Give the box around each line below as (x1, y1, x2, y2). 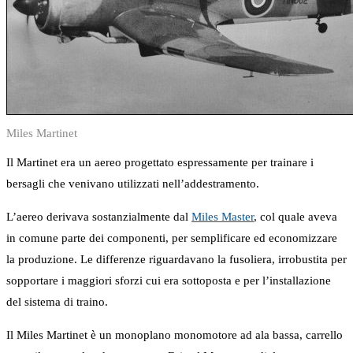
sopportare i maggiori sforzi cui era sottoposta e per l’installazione (6, 274, 331, 288)
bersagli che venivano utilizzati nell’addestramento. (6, 177, 259, 191)
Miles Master (191, 210, 254, 224)
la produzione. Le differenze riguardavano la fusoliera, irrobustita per (6, 253, 347, 266)
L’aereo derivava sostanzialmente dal (6, 210, 191, 224)
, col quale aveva (254, 210, 337, 224)
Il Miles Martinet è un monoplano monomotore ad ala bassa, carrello (6, 329, 343, 342)
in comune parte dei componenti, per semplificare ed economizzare (6, 232, 337, 245)
